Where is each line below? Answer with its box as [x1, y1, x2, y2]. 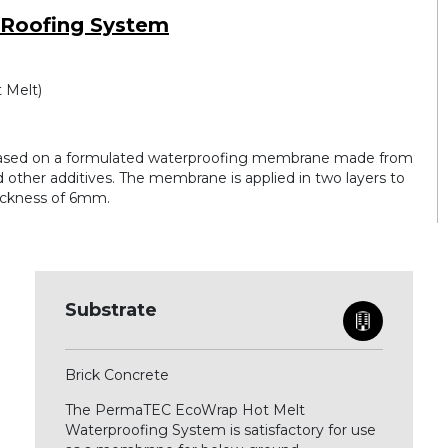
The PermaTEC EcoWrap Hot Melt [64, 401, 305, 419]
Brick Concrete [64, 366, 173, 384]
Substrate [64, 299, 157, 321]
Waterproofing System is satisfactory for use [64, 421, 376, 439]
